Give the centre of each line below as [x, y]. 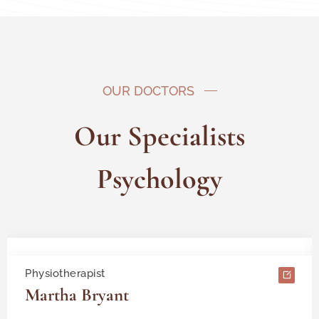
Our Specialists [159, 136]
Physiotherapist [65, 273]
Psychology [159, 178]
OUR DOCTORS [148, 90]
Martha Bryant [77, 294]
